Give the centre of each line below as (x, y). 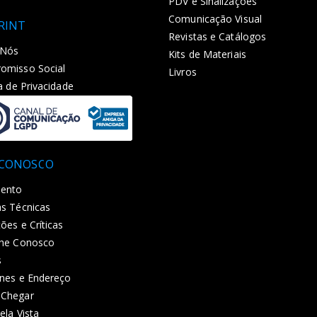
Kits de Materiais (207, 54)
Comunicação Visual (215, 18)
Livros (183, 71)
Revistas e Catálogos (218, 36)
